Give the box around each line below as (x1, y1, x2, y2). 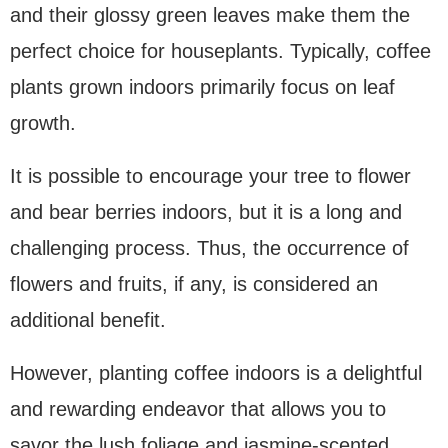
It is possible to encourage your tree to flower (10, 164, 411, 187)
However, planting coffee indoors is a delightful (10, 361, 422, 384)
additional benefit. (10, 308, 166, 331)
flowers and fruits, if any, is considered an (10, 272, 378, 295)
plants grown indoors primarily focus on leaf (10, 75, 395, 98)
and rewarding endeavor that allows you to (10, 397, 386, 420)
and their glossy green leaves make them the (10, 3, 410, 26)
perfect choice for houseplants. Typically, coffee (10, 39, 431, 62)
